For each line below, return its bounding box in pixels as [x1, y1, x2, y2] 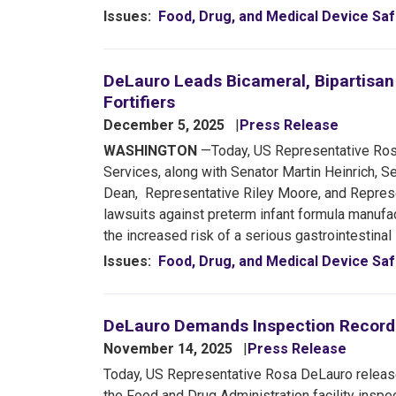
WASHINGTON [103, 141, 201, 159]
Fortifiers [103, 91, 175, 112]
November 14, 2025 [103, 339, 236, 357]
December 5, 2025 [103, 116, 228, 133]
